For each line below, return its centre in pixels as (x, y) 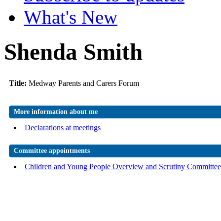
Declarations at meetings (62, 128)
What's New (71, 17)
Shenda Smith (73, 52)
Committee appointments (52, 151)
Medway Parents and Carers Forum (84, 83)
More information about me (55, 112)
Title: (18, 83)
